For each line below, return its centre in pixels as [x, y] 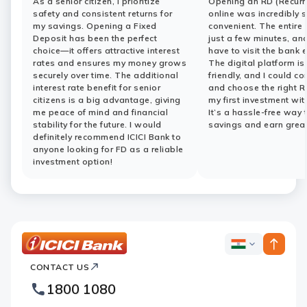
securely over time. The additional [106, 75]
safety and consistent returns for [103, 13]
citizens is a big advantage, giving [107, 100]
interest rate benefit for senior [97, 87]
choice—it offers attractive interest [106, 50]
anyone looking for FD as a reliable [108, 149]
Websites [263, 286]
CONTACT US [60, 267]
